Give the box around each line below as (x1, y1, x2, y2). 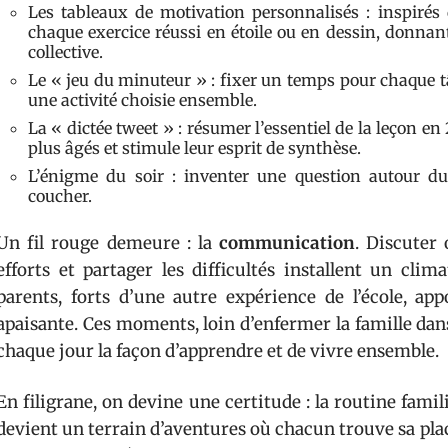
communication (219, 231, 355, 254)
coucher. (28, 185, 92, 206)
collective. (28, 41, 103, 62)
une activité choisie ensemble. (28, 89, 257, 110)
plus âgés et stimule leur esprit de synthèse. (28, 137, 361, 158)
